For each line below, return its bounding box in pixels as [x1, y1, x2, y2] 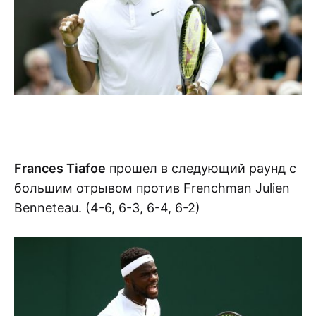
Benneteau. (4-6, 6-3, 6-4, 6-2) [14, 200, 200, 215]
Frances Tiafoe [14, 160, 106, 176]
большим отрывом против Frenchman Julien [14, 180, 290, 195]
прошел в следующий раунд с [106, 160, 296, 176]
